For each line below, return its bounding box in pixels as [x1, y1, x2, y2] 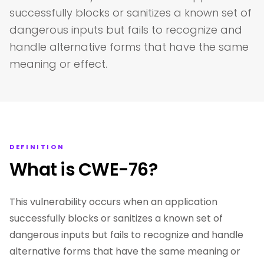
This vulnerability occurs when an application [9, 195, 217, 209]
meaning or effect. [9, 57, 107, 71]
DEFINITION [9, 142, 65, 151]
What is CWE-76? [9, 157, 157, 182]
